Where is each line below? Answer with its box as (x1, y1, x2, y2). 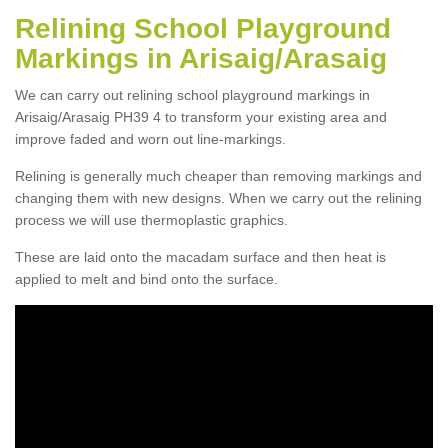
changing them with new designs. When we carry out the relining (15, 189, 422, 206)
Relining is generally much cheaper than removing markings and (15, 167, 422, 184)
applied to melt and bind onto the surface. (15, 270, 278, 287)
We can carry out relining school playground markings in (15, 86, 370, 103)
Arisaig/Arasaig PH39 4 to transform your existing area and (15, 108, 387, 125)
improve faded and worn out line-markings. (15, 130, 286, 147)
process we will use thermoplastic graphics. (15, 211, 288, 228)
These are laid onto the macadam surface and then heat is (15, 248, 386, 265)
